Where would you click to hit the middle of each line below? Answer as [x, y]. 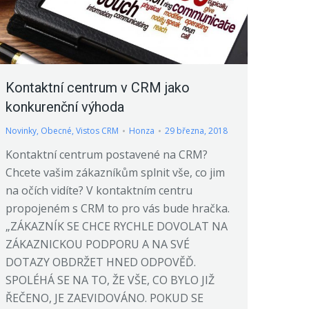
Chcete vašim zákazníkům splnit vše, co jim [115, 173]
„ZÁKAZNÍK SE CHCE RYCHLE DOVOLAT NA [117, 227]
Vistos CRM [97, 131]
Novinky [21, 131]
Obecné [56, 131]
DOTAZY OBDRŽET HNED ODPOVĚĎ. [101, 262]
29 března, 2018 [196, 131]
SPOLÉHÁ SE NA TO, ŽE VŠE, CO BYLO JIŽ [110, 280]
